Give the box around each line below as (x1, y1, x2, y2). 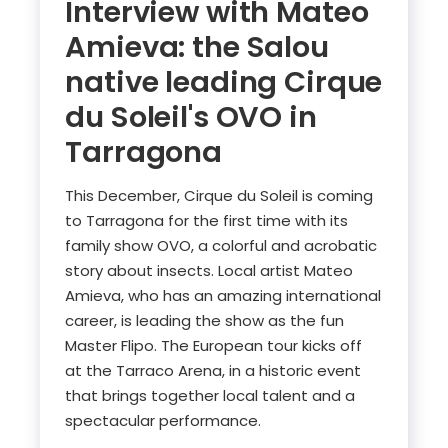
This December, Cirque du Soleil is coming (65, 184, 374, 206)
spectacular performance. (65, 409, 262, 431)
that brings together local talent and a (65, 384, 356, 406)
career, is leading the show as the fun (65, 309, 345, 331)
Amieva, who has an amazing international (65, 284, 382, 306)
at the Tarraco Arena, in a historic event (65, 359, 362, 381)
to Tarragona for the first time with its (65, 209, 349, 231)
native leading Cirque (65, 61, 383, 102)
